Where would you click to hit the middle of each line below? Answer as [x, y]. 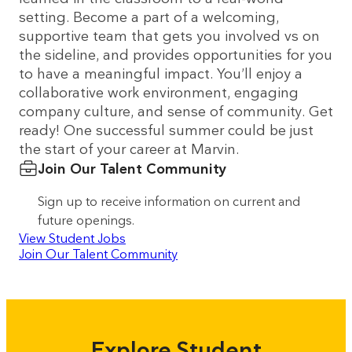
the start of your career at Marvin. [129, 149]
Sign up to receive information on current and [169, 202]
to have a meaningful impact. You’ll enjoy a [161, 74]
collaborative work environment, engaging [159, 93]
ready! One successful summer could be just [166, 130]
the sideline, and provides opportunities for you [176, 55]
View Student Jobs [72, 238]
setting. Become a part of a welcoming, [149, 17]
